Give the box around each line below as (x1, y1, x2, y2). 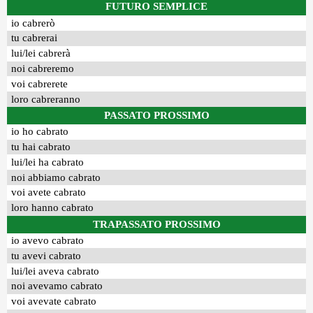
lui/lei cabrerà (11, 48, 71, 59)
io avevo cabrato (11, 235, 85, 246)
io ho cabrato (11, 126, 69, 138)
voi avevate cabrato (11, 296, 97, 307)
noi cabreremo (11, 62, 75, 74)
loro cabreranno (11, 93, 81, 105)
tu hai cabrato (11, 141, 71, 153)
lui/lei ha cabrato (11, 156, 85, 168)
